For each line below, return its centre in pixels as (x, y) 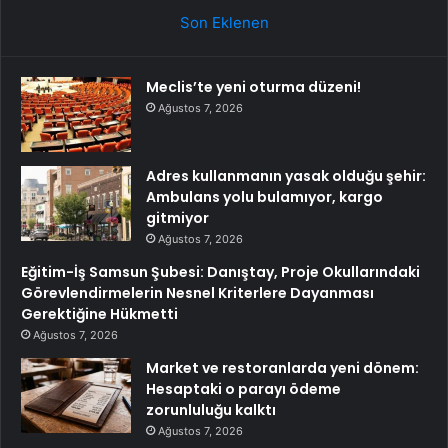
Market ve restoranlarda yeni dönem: (282, 367)
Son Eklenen (224, 22)
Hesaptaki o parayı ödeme (243, 388)
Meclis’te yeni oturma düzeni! (253, 86)
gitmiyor (177, 217)
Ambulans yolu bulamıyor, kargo (264, 196)
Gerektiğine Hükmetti (99, 313)
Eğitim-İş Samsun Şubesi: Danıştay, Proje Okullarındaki (220, 271)
